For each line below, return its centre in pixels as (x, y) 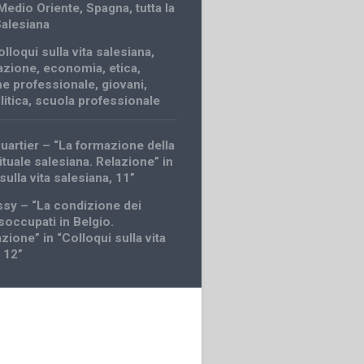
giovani (123, 84)
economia (73, 68)
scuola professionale (98, 100)
